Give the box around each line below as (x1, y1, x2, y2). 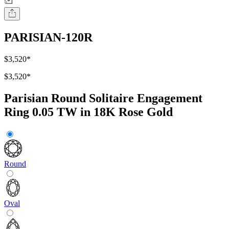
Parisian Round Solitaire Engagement (4, 91, 202, 105)
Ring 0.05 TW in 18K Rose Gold (4, 105, 173, 119)
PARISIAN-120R (4, 31, 93, 44)
